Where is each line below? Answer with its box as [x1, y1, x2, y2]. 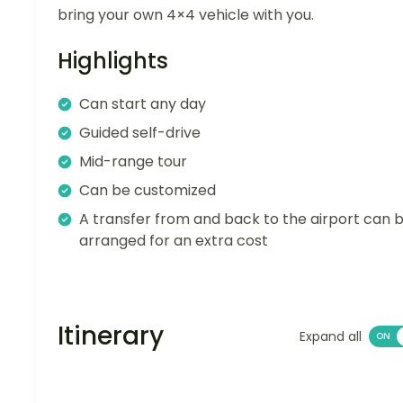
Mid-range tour [79, 151, 187, 173]
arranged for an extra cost [79, 230, 268, 252]
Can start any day [79, 94, 206, 115]
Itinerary [58, 318, 164, 354]
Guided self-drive [79, 122, 201, 144]
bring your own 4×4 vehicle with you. [58, 4, 314, 26]
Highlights [58, 46, 168, 76]
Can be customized [79, 180, 216, 201]
